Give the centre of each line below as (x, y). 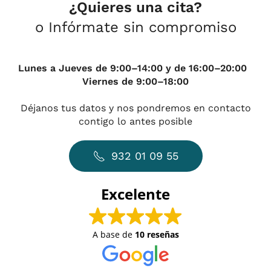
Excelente (135, 194)
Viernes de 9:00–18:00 (135, 82)
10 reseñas (157, 235)
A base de (113, 235)
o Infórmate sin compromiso (135, 28)
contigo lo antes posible (135, 122)
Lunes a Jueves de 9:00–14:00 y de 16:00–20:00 (135, 68)
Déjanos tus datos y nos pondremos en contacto (135, 108)
